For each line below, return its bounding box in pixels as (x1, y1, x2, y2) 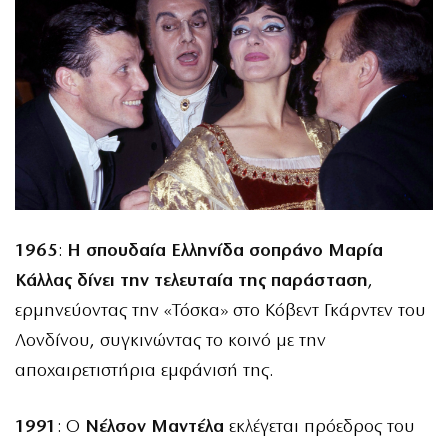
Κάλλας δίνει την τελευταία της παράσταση (15, 271, 368, 291)
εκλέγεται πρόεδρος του (224, 417, 415, 437)
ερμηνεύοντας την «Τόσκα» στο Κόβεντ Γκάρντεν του (15, 301, 426, 321)
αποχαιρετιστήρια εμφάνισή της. (15, 361, 273, 381)
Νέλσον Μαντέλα (85, 417, 224, 437)
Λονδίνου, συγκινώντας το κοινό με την (15, 331, 326, 351)
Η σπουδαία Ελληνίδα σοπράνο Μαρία (67, 241, 383, 261)
